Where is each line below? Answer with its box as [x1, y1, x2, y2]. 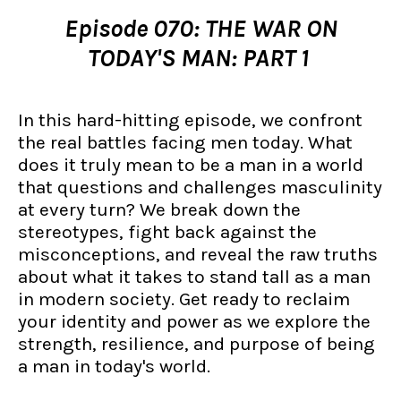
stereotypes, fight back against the [18, 221, 317, 243]
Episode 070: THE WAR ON [64, 13, 337, 43]
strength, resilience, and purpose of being [18, 333, 375, 354]
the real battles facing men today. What [18, 132, 353, 153]
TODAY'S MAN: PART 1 [87, 43, 314, 73]
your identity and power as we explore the [18, 311, 371, 332]
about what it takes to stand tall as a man [18, 266, 371, 287]
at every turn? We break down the [18, 199, 301, 220]
